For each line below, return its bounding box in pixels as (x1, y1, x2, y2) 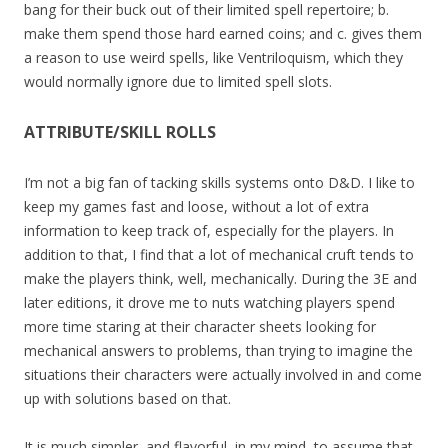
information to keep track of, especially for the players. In (24, 221, 394, 241)
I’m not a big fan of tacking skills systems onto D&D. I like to (24, 173, 415, 193)
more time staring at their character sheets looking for (24, 317, 376, 337)
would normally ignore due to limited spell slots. (24, 72, 332, 92)
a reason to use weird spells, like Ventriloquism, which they (24, 48, 403, 68)
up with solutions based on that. (24, 389, 231, 409)
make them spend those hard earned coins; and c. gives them (24, 24, 422, 44)
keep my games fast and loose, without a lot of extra (24, 197, 369, 217)
